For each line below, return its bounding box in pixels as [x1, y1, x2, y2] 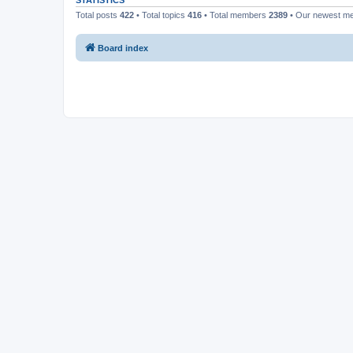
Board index [98, 43, 148, 53]
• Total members [202, 10, 269, 20]
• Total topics [134, 10, 188, 20]
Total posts [76, 10, 120, 20]
